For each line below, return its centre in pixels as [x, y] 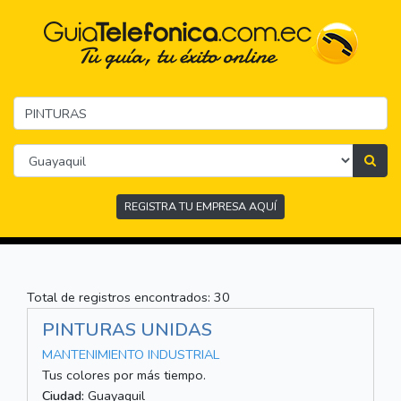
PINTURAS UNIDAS [127, 330]
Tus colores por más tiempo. [124, 375]
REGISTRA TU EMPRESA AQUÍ [200, 207]
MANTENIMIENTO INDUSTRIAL [131, 355]
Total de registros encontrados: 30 [128, 298]
